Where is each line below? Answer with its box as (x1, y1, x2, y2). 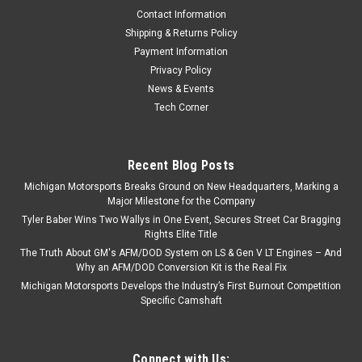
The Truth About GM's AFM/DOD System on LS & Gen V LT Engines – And (20, 247, 342, 259)
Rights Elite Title (145, 229, 217, 241)
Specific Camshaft (140, 295, 222, 307)
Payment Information (134, 46, 228, 58)
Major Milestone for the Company (107, 196, 255, 208)
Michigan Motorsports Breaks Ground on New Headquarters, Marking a (23, 181, 339, 193)
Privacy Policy (150, 65, 212, 77)
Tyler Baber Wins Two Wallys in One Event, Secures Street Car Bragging (21, 214, 341, 226)
